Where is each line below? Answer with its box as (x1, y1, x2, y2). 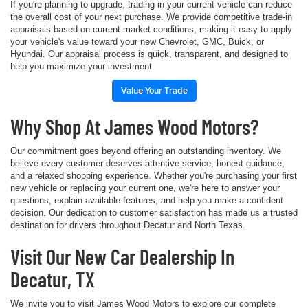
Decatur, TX (10, 266, 95, 291)
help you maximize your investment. (10, 60, 155, 71)
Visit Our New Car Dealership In (10, 243, 234, 269)
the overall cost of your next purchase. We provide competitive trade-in (10, 11, 292, 22)
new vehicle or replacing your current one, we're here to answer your (10, 182, 280, 193)
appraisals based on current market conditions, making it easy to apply (10, 23, 292, 34)
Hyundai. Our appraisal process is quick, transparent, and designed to (10, 48, 288, 59)
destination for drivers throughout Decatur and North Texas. (10, 219, 245, 230)
